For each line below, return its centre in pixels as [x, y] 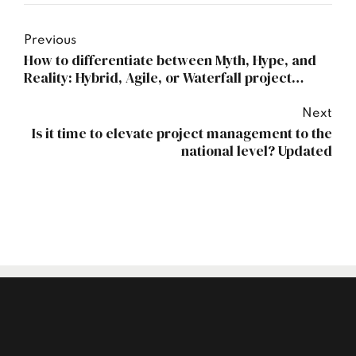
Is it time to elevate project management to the [182, 134]
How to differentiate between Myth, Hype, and [170, 60]
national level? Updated [257, 151]
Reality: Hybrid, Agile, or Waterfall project [158, 77]
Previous [50, 40]
